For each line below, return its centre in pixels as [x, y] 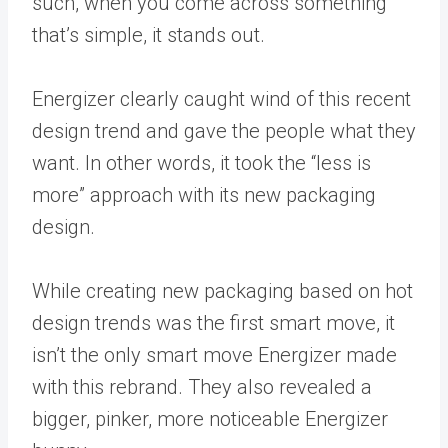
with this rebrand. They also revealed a [202, 387]
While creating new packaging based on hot [222, 291]
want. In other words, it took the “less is [201, 163]
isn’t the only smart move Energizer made [214, 355]
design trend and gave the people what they [224, 131]
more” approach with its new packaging [204, 195]
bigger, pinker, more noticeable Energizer [210, 419]
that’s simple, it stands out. [148, 35]
